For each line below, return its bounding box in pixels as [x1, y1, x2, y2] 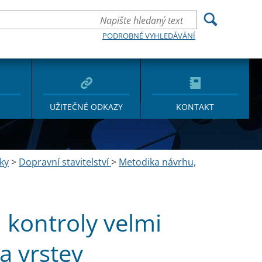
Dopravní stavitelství [19, 156, 111, 168]
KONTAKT [176, 101, 215, 112]
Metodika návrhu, [119, 156, 196, 168]
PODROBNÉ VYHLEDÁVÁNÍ [102, 30, 195, 41]
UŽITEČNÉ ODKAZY [50, 101, 123, 112]
